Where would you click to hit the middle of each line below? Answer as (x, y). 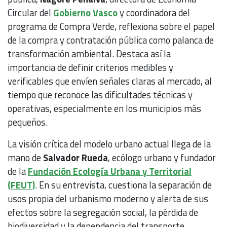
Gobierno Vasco (85, 13)
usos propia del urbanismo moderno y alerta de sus (108, 199)
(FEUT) (21, 185)
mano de (25, 158)
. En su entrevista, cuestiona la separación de (123, 185)
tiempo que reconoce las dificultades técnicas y (100, 95)
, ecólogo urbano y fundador (162, 158)
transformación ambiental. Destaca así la (89, 54)
